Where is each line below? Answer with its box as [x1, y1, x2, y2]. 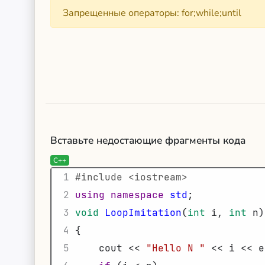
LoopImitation [105, 206, 182, 219]
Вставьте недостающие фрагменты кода [50, 134, 245, 147]
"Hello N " [146, 242, 205, 254]
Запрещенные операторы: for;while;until [63, 7, 241, 20]
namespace [111, 189, 164, 201]
